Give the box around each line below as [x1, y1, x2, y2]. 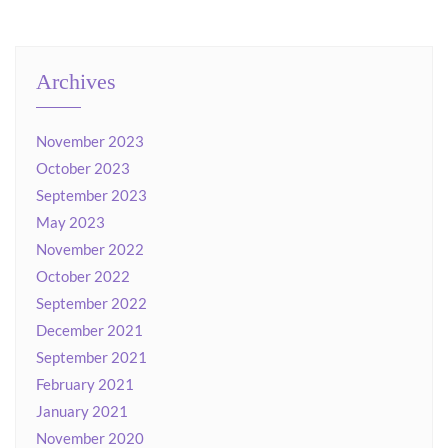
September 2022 [36, 294, 147, 313]
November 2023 [36, 132, 144, 151]
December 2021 [36, 321, 143, 340]
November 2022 [36, 240, 144, 259]
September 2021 [36, 348, 147, 367]
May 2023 [36, 213, 105, 232]
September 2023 [36, 186, 147, 205]
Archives [36, 70, 116, 95]
